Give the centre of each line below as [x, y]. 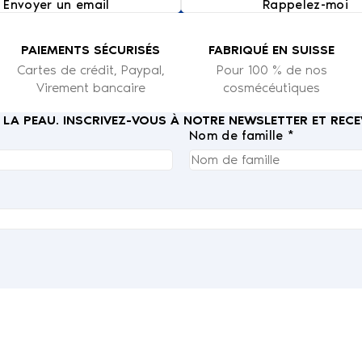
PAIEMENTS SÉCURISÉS [90, 49]
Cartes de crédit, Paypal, [90, 69]
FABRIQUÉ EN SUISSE [271, 49]
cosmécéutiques [271, 87]
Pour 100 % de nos [271, 69]
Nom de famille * [242, 135]
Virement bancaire [90, 87]
